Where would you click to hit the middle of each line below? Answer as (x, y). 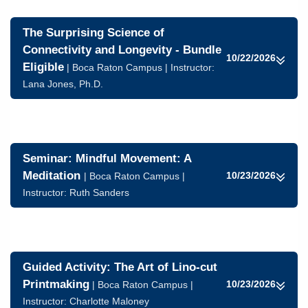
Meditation (53, 176)
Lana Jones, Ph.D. (63, 84)
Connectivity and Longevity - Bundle (122, 50)
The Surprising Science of (93, 33)
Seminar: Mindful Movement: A (107, 158)
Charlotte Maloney (109, 301)
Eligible (43, 67)
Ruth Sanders (99, 192)
